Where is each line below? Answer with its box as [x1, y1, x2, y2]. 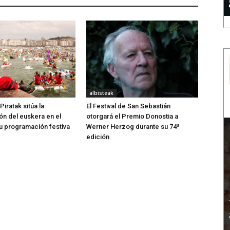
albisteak [89, 89, 113, 97]
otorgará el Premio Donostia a [86, 112, 178, 121]
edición [86, 133, 109, 141]
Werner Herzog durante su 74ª [86, 123, 180, 131]
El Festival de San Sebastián [86, 102, 170, 110]
